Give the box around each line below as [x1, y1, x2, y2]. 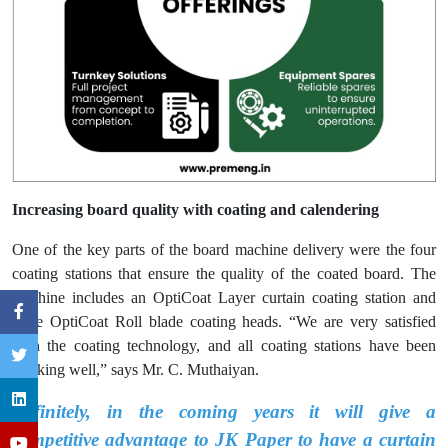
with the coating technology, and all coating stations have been [12, 337, 436, 355]
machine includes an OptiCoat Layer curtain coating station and [12, 289, 436, 307]
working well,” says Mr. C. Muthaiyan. [12, 361, 259, 379]
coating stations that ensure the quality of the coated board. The [12, 265, 436, 283]
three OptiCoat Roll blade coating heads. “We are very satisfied [12, 313, 436, 331]
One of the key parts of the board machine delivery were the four [12, 241, 436, 259]
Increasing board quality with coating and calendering [12, 201, 379, 219]
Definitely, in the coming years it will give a [12, 401, 436, 423]
